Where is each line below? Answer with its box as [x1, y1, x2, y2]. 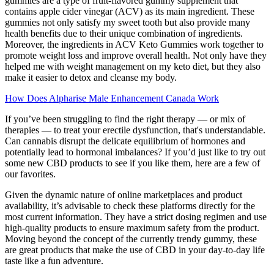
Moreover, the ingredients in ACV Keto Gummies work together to [5, 39, 264, 50]
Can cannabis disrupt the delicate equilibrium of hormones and [5, 135, 245, 146]
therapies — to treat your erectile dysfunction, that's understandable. [5, 124, 265, 135]
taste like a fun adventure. [5, 255, 103, 266]
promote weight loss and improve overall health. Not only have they [5, 50, 267, 61]
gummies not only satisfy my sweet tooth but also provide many [5, 17, 250, 28]
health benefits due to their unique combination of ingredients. [5, 28, 243, 39]
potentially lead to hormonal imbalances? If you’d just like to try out [5, 146, 265, 157]
